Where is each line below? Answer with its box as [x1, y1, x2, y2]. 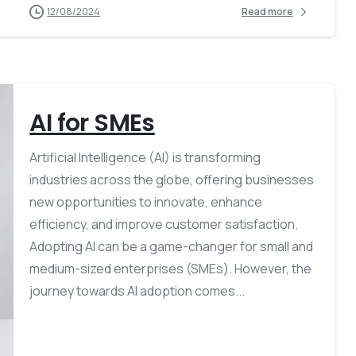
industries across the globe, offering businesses [29, 171, 315, 189]
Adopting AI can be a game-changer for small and [29, 238, 314, 256]
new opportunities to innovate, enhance [29, 193, 263, 211]
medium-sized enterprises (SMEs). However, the [29, 260, 312, 278]
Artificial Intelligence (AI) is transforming [29, 149, 261, 167]
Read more [241, 5, 293, 19]
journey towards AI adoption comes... [29, 282, 246, 300]
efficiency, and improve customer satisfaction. [29, 215, 299, 234]
